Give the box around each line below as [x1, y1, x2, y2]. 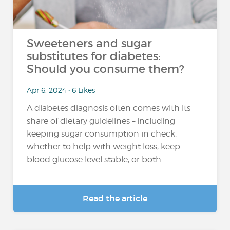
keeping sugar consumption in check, [27, 129, 177, 139]
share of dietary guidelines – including [27, 116, 176, 126]
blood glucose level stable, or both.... [27, 155, 168, 165]
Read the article [83, 193, 147, 203]
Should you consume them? [27, 62, 185, 76]
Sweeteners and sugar [27, 36, 152, 50]
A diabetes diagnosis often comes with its [27, 103, 191, 113]
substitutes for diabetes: [27, 49, 161, 63]
